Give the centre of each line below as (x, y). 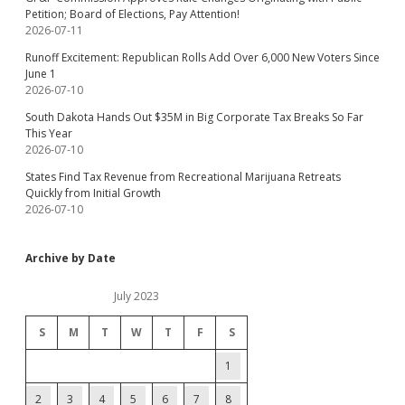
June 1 (41, 74)
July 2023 (137, 296)
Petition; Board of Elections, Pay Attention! (132, 14)
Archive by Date (71, 258)
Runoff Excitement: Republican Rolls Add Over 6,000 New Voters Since (202, 57)
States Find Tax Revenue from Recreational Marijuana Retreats (183, 177)
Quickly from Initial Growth (93, 193)
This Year (49, 133)
